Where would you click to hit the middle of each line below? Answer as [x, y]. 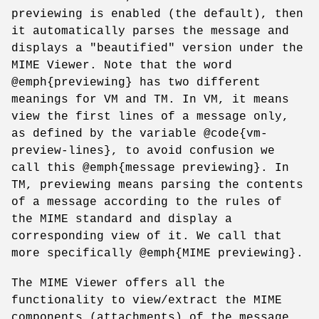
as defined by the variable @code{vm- [140, 134]
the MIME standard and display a [122, 219]
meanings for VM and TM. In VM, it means [150, 99]
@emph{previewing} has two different [136, 82]
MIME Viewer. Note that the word [122, 65]
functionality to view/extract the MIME [147, 300]
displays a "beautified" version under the [157, 48]
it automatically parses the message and [150, 31]
